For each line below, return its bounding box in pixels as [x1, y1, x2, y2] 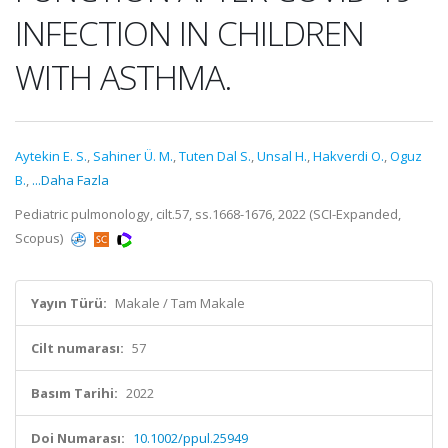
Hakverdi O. [313, 147, 384, 165]
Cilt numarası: [31, 339, 124, 357]
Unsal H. [257, 147, 307, 165]
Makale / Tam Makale [115, 294, 245, 312]
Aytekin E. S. [15, 147, 87, 165]
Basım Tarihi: [31, 384, 118, 402]
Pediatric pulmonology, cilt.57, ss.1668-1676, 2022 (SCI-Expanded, [15, 205, 401, 223]
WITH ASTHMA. [15, 54, 232, 100]
